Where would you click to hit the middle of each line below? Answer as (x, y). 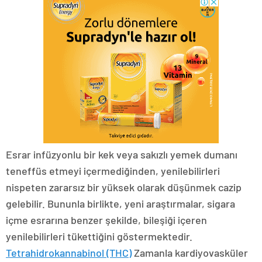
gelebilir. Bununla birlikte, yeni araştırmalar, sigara (120, 204)
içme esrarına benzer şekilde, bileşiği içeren (106, 220)
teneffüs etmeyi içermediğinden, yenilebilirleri (113, 171)
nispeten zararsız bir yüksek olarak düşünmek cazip (124, 187)
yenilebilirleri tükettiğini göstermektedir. (99, 237)
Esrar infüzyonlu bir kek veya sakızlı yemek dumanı (122, 155)
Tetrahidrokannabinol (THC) (69, 253)
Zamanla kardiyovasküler (190, 253)
